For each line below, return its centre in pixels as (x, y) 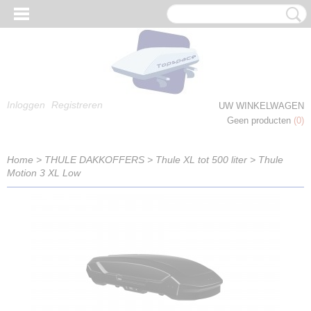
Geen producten (260, 120)
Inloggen (26, 105)
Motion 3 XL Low (44, 173)
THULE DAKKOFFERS (94, 160)
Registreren (77, 105)
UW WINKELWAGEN (261, 106)
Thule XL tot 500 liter (201, 160)
